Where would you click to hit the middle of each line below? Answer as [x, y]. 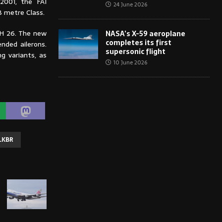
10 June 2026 [130, 62]
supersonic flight [135, 51]
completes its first [138, 42]
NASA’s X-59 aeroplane [145, 33]
